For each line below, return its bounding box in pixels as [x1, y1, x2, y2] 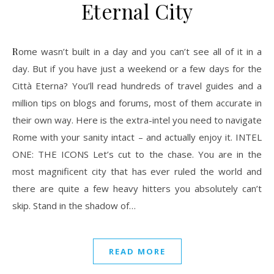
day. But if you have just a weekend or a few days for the [12, 62, 262, 75]
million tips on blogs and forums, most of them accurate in [12, 97, 262, 109]
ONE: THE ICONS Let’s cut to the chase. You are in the [12, 148, 262, 160]
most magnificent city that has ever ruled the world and [12, 165, 262, 177]
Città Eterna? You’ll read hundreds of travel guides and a [12, 80, 262, 92]
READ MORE [108, 246, 166, 257]
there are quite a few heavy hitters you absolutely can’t [12, 182, 262, 194]
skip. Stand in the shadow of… [12, 199, 136, 212]
